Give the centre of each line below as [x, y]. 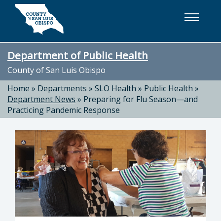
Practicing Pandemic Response [64, 110]
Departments [62, 88]
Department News [41, 99]
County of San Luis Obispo [56, 70]
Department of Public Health [78, 55]
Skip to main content [49, 11]
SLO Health [115, 88]
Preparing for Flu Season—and [141, 99]
